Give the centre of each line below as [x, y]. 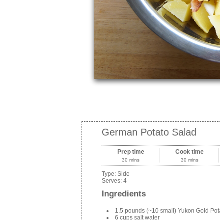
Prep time [131, 152]
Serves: [112, 181]
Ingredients [124, 194]
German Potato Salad [149, 132]
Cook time [189, 152]
